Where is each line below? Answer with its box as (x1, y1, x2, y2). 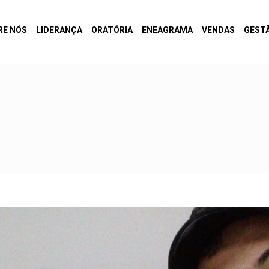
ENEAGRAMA (142, 25, 193, 35)
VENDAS (202, 25, 235, 35)
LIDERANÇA (36, 25, 82, 35)
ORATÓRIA (91, 25, 133, 35)
